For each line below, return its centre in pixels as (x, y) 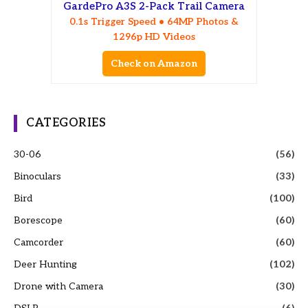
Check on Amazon (154, 63)
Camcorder (38, 242)
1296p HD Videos (154, 36)
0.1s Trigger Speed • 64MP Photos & (154, 21)
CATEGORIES (66, 123)
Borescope (38, 220)
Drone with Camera (58, 286)
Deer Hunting (45, 264)
